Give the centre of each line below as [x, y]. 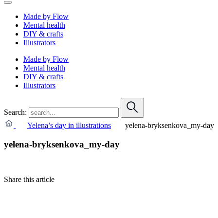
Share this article [29, 180]
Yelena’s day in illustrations [69, 125]
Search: [15, 112]
